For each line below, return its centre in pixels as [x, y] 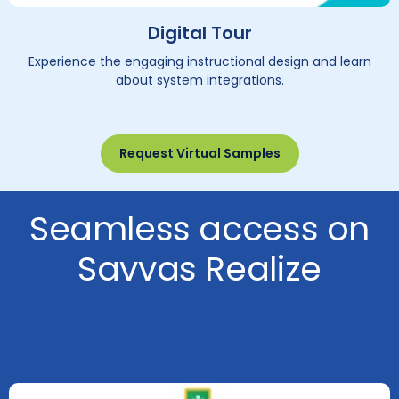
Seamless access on [199, 228]
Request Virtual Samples [199, 153]
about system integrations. [199, 80]
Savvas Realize [199, 268]
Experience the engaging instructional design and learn [199, 61]
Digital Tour [199, 33]
